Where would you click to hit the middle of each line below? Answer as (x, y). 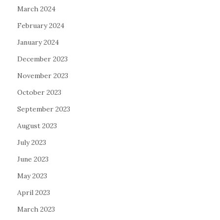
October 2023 (39, 93)
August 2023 (37, 126)
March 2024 (36, 9)
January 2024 (38, 42)
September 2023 (44, 109)
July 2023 (32, 143)
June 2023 (33, 159)
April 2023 (34, 193)
